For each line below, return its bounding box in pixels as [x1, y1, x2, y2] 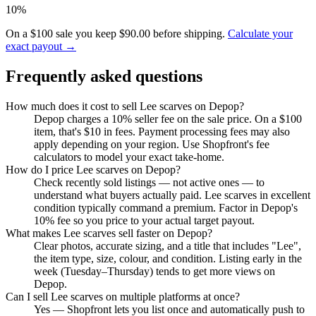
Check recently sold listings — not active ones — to [34, 176, 265, 189]
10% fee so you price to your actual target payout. [34, 214, 255, 227]
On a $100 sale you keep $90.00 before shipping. [6, 28, 228, 40]
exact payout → [6, 40, 76, 53]
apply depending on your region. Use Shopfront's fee [34, 138, 269, 151]
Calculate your [228, 28, 293, 40]
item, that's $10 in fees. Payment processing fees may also [34, 126, 290, 138]
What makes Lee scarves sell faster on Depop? [6, 227, 212, 240]
